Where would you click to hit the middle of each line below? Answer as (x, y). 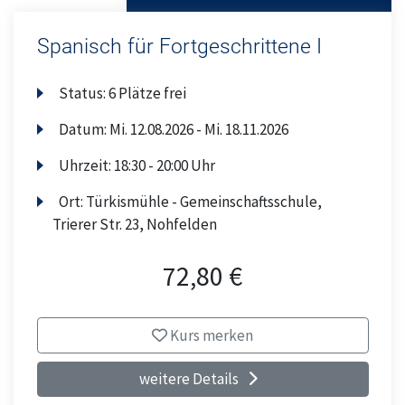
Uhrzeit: (87, 165)
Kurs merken (210, 335)
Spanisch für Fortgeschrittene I (179, 47)
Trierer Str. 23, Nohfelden (134, 224)
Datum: (85, 129)
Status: (84, 93)
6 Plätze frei (148, 93)
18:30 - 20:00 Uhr (165, 165)
